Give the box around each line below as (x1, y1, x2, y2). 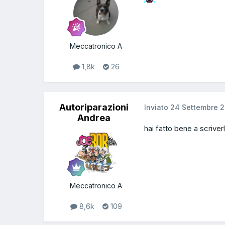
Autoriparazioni (59, 101, 129, 113)
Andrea (77, 112, 110, 123)
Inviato (144, 102, 170, 111)
